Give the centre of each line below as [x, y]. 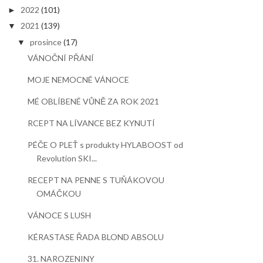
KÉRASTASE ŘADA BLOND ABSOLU [96, 237]
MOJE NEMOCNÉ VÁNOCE [79, 80]
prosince [46, 42]
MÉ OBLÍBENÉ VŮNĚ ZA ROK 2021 [94, 101]
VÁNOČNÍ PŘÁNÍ [61, 58]
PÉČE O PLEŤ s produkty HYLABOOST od [106, 145]
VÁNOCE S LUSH [60, 215]
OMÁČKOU [59, 193]
